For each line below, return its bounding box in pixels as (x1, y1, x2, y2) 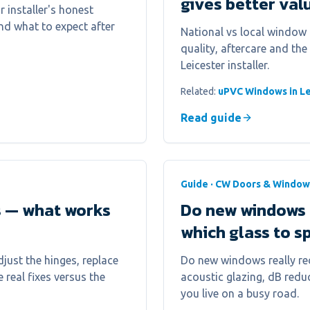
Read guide (181, 111, 241, 124)
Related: (181, 86, 218, 97)
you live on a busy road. (181, 287, 299, 300)
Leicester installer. (181, 59, 269, 71)
